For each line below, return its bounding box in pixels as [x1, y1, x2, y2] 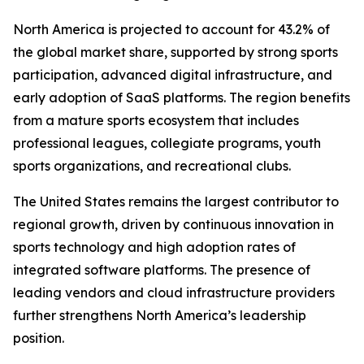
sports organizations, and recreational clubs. [13, 158, 291, 175]
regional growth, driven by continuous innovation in [13, 216, 334, 233]
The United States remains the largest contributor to [13, 193, 339, 210]
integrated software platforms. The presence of [13, 262, 310, 279]
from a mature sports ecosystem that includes [13, 112, 299, 129]
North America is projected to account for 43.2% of [13, 21, 330, 38]
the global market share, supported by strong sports [13, 44, 338, 61]
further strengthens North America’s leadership [13, 307, 306, 324]
